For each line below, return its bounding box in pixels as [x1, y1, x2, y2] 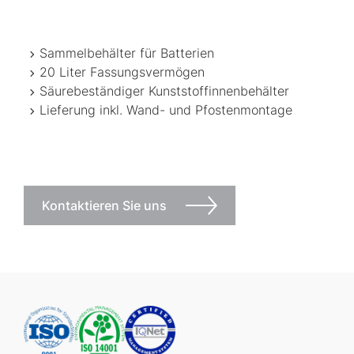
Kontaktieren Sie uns [42, 196, 167, 215]
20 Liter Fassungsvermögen [40, 63, 205, 81]
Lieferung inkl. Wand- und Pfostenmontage [40, 101, 292, 119]
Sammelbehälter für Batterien [40, 44, 214, 62]
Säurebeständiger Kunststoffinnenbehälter [40, 82, 289, 100]
